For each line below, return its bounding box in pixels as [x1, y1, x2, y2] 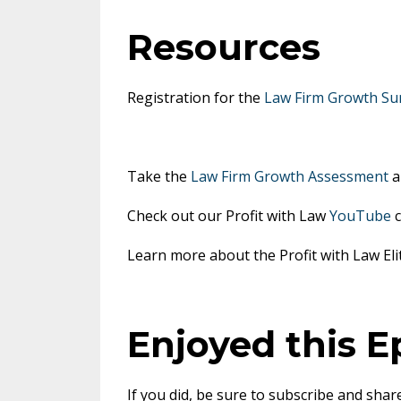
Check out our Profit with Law [127, 206, 329, 226]
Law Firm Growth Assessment [191, 166, 388, 187]
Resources [127, 25, 320, 70]
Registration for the [127, 88, 264, 108]
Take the [127, 166, 191, 187]
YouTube [329, 206, 391, 226]
